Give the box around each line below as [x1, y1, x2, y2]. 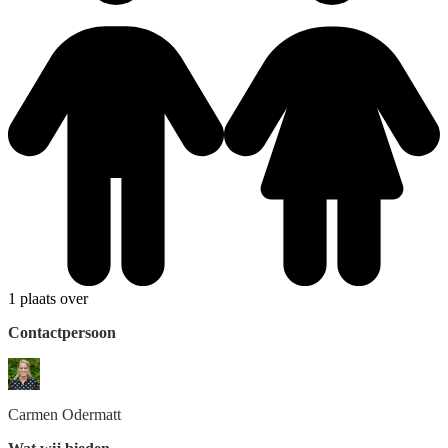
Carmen [8, 405, 58, 423]
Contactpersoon [8, 323, 116, 341]
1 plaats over [8, 289, 88, 307]
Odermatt [62, 405, 121, 423]
